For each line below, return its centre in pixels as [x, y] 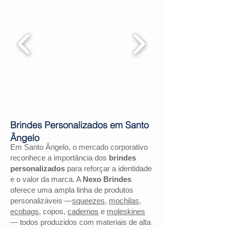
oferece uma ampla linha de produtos [72, 190]
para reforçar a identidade [108, 168]
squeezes [88, 201]
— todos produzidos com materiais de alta [81, 222]
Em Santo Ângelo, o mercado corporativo [79, 147]
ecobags [25, 211]
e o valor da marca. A [47, 179]
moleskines [126, 211]
